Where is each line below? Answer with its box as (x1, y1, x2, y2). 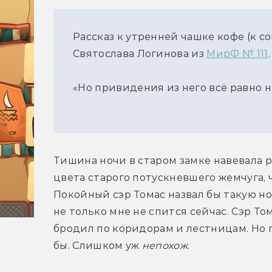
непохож (141, 240, 188, 252)
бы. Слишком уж (53, 240, 142, 252)
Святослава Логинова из (73, 48, 207, 60)
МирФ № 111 (206, 48, 268, 60)
